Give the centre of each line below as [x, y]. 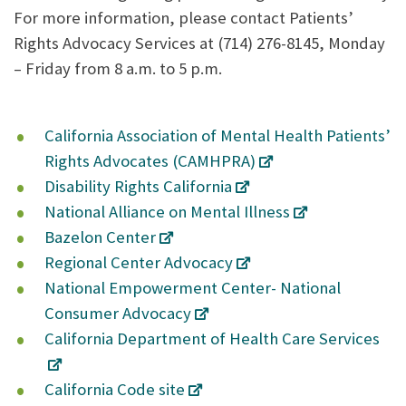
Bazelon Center [101, 237]
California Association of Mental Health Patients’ [218, 136]
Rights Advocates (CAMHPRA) [150, 161]
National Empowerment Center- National [193, 288]
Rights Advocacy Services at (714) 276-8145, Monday [199, 43]
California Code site [115, 390]
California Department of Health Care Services [213, 339]
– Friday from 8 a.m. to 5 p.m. [118, 68]
